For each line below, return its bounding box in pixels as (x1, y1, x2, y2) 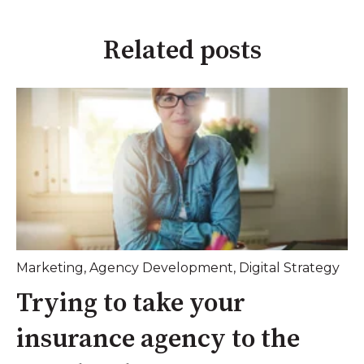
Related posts (102, 35, 262, 68)
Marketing (16, 259, 84, 275)
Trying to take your (16, 288, 245, 321)
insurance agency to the (16, 323, 300, 357)
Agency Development (89, 259, 233, 275)
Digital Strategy (239, 259, 340, 275)
